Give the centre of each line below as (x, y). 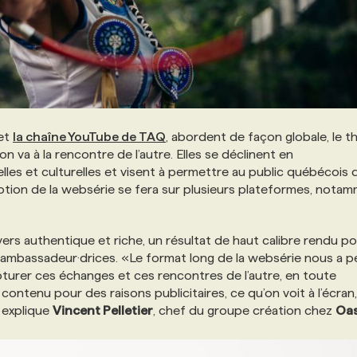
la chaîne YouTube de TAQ (89, 137)
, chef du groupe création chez (244, 311)
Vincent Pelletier (103, 311)
